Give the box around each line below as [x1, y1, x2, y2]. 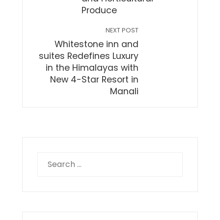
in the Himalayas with [46, 61, 139, 74]
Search [36, 152, 64, 164]
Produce [81, 4, 117, 16]
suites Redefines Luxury [39, 50, 139, 62]
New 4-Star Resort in [50, 73, 139, 85]
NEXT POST [106, 26, 139, 34]
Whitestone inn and [55, 38, 139, 50]
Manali [110, 85, 139, 97]
